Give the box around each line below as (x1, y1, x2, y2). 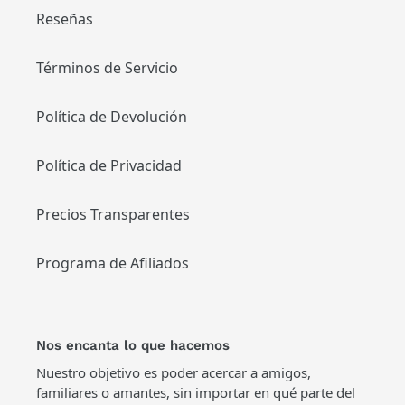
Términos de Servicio (36, 57, 178, 78)
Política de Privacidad (36, 155, 182, 175)
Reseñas (36, 8, 93, 29)
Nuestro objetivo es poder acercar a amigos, (36, 363, 311, 381)
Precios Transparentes (36, 203, 190, 224)
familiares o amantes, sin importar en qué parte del (36, 382, 355, 401)
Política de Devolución (36, 106, 187, 127)
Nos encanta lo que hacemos (36, 336, 230, 353)
